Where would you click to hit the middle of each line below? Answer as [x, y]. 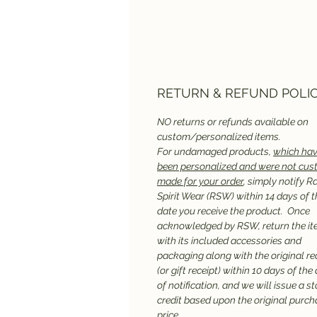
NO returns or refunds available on [233, 122]
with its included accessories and [229, 241]
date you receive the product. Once [234, 211]
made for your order [200, 181]
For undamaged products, [215, 151]
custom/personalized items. [219, 137]
